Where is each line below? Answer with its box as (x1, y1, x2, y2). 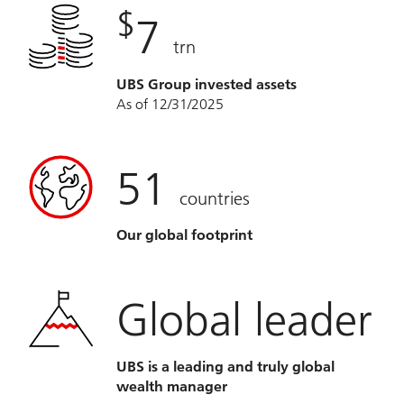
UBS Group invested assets (116, 75, 297, 93)
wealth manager (116, 377, 227, 395)
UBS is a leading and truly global (116, 357, 335, 375)
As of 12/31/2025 (116, 95, 224, 113)
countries (179, 187, 250, 209)
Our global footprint (116, 226, 252, 244)
